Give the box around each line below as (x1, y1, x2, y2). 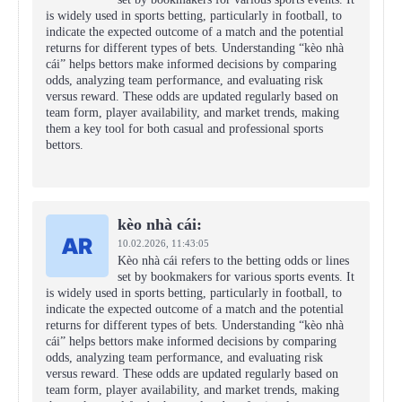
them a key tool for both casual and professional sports (46, 122, 323, 135)
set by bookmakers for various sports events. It (118, 270, 354, 284)
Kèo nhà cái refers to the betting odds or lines (118, 254, 349, 267)
